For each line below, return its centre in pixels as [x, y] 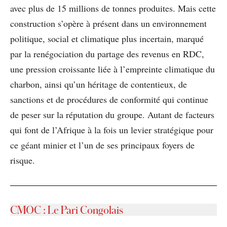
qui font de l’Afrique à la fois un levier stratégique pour [112, 129]
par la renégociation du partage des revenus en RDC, [107, 53]
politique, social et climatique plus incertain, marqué [107, 38]
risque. [23, 160]
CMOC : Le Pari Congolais [67, 210]
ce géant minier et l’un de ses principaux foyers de [102, 145]
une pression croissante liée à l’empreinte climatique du [112, 69]
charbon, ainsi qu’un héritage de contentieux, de [99, 84]
